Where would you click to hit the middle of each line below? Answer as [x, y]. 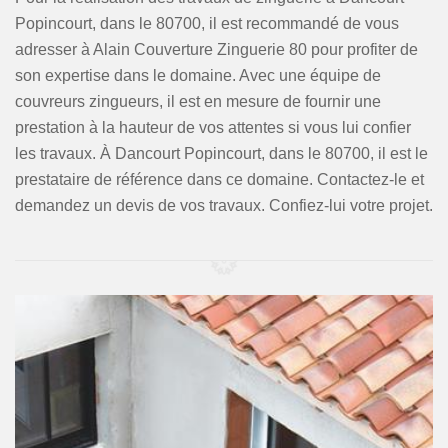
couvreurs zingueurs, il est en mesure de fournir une [198, 101]
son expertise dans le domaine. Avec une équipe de [198, 75]
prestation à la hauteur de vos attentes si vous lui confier [213, 127]
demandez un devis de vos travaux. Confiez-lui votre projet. [224, 205]
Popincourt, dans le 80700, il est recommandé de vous [207, 23]
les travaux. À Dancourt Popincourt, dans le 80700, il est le [221, 153]
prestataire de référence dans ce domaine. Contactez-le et [219, 179]
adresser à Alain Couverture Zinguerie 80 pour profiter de [216, 49]
